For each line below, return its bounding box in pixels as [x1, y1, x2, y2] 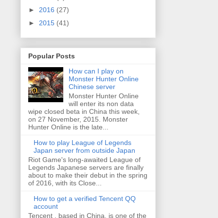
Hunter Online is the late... [28, 123, 109, 131]
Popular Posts [28, 52, 75, 60]
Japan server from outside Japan [33, 146, 135, 155]
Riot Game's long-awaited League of [28, 155, 141, 163]
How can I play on [68, 67, 124, 75]
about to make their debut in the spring [28, 171, 147, 179]
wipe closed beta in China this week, [28, 108, 140, 116]
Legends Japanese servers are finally [28, 163, 144, 171]
